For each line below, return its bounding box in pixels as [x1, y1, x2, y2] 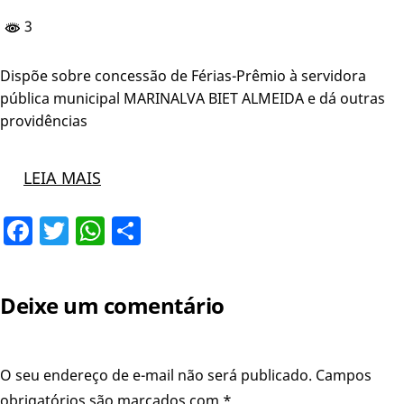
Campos [316, 364, 372, 385]
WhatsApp [105, 210, 244, 250]
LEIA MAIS [23, 166, 101, 188]
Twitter [69, 210, 164, 250]
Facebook [32, 210, 161, 250]
